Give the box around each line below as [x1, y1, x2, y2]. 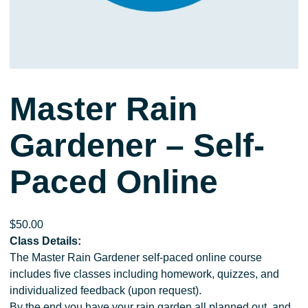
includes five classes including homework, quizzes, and [10, 268, 280, 280]
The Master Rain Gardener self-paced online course [10, 252, 263, 264]
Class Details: [10, 235, 82, 247]
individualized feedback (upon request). [10, 285, 202, 297]
